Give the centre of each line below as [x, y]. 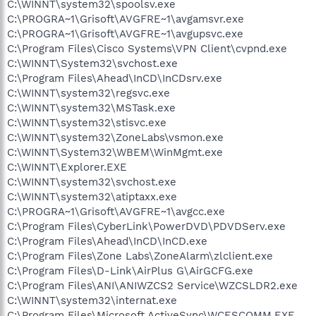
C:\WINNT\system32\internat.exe [92, 300]
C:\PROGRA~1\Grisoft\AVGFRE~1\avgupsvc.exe [125, 34]
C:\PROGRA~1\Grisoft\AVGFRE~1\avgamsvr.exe [126, 19]
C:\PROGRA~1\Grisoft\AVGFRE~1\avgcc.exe [116, 212]
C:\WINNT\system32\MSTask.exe [91, 108]
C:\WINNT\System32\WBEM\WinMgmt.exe [115, 152]
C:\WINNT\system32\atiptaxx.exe [92, 197]
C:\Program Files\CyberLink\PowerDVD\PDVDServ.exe [146, 226]
